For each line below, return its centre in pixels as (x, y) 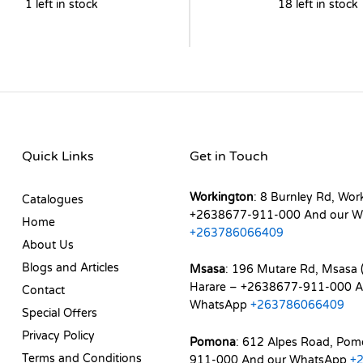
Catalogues (53, 199)
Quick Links (58, 156)
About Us (48, 245)
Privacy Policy (59, 335)
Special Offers (60, 313)
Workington (221, 197)
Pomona (212, 343)
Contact (44, 290)
